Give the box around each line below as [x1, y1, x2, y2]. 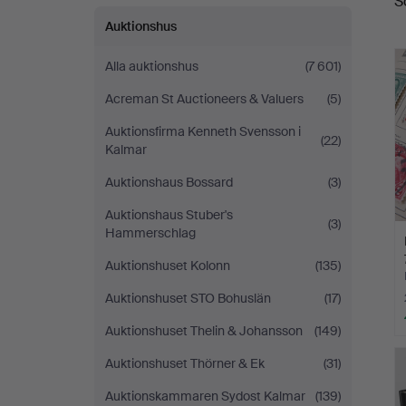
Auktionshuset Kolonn [105, 257, 230, 274]
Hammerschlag [105, 225, 196, 241]
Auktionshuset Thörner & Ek [105, 355, 265, 372]
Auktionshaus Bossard [105, 174, 233, 190]
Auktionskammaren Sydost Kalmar [105, 388, 305, 404]
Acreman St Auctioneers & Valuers [105, 91, 304, 107]
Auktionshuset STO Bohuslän [105, 290, 271, 306]
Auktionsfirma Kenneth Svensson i [105, 123, 301, 140]
